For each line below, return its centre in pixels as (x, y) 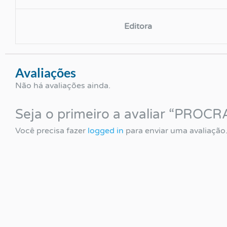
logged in (106, 130)
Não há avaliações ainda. (63, 85)
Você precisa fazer (51, 130)
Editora (138, 26)
